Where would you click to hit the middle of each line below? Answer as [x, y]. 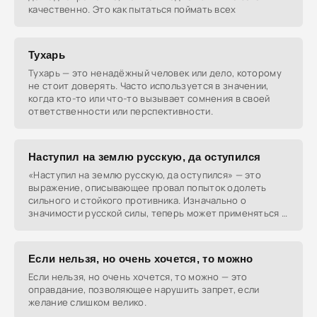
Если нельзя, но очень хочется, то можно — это [138, 277]
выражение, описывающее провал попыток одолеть [148, 188]
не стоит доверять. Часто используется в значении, [149, 86]
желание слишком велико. [87, 302]
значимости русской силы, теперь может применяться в [158, 213]
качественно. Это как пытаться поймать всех [132, 9]
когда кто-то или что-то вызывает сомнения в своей [149, 98]
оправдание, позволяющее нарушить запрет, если [144, 289]
